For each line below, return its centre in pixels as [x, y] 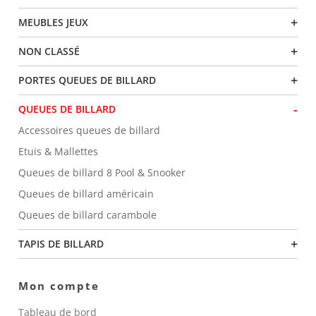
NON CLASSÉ [49, 51]
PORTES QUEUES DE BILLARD [87, 80]
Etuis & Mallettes [59, 152]
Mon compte [59, 286]
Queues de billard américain [86, 194]
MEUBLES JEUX [54, 23]
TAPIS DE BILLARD [61, 244]
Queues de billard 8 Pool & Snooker [102, 173]
